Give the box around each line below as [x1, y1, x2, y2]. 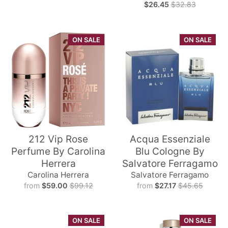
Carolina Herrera [27, 169, 89, 180]
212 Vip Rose [28, 133, 88, 145]
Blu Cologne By [135, 145, 205, 157]
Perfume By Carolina [11, 145, 105, 157]
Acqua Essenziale [129, 133, 210, 145]
